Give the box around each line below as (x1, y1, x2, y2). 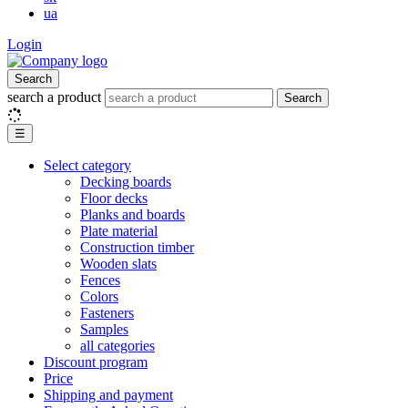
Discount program (44, 354, 148, 370)
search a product (7, 89, 105, 105)
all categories (80, 338, 155, 353)
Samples (80, 321, 128, 337)
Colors (80, 289, 118, 304)
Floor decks (80, 190, 148, 206)
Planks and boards (80, 207, 185, 222)
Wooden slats (80, 256, 157, 271)
